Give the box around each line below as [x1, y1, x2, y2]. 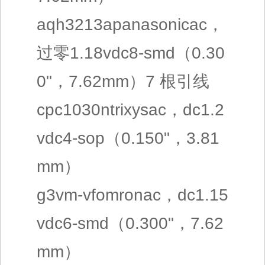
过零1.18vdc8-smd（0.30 [37, 44, 225, 62]
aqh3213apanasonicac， [37, 15, 224, 34]
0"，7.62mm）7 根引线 [37, 72, 209, 91]
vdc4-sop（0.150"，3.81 [37, 129, 219, 147]
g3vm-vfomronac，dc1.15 [37, 186, 228, 204]
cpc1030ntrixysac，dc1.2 [37, 101, 224, 119]
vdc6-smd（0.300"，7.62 [37, 214, 224, 232]
